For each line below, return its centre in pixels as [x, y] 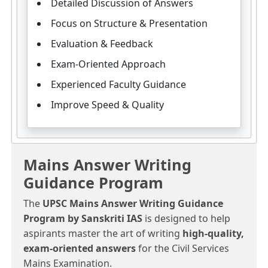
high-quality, [213, 234]
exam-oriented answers [80, 249]
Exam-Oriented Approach [108, 64]
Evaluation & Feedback [102, 44]
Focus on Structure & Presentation [129, 24]
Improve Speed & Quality [107, 105]
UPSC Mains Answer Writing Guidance [133, 204]
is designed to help [186, 219]
